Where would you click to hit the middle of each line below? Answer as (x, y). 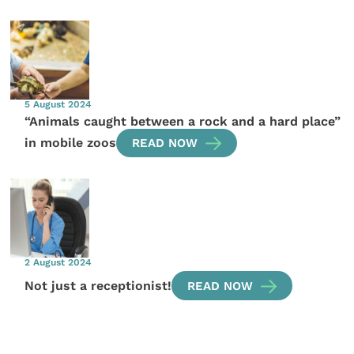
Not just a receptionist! (98, 285)
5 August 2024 (58, 104)
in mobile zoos (71, 142)
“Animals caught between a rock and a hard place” (183, 121)
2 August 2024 (58, 262)
